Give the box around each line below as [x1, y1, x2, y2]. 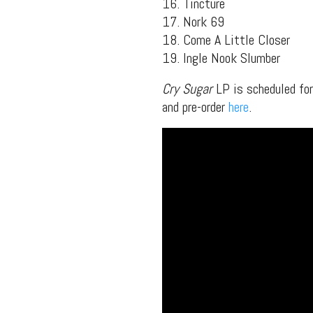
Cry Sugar [162, 79, 212, 98]
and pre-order [162, 97, 228, 116]
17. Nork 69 [162, 12, 224, 31]
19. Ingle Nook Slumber [162, 48, 280, 67]
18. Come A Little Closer [162, 30, 290, 49]
